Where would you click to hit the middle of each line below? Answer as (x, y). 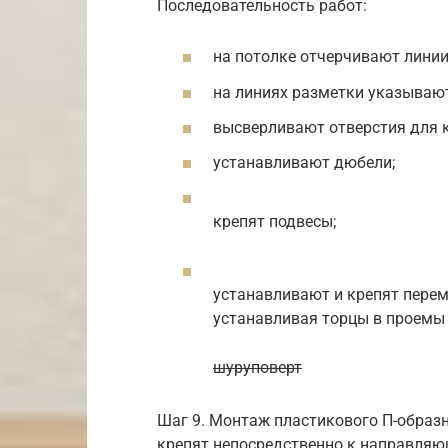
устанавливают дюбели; (304, 162)
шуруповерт (257, 368)
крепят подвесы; (274, 222)
